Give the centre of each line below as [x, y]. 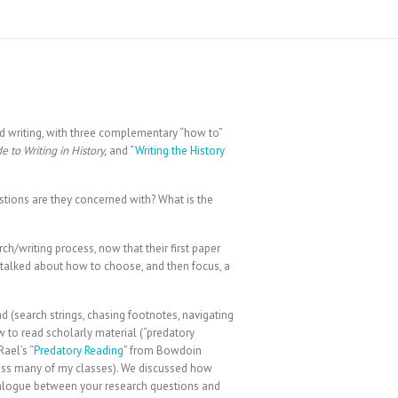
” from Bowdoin [163, 350]
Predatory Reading [79, 350]
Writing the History [180, 150]
